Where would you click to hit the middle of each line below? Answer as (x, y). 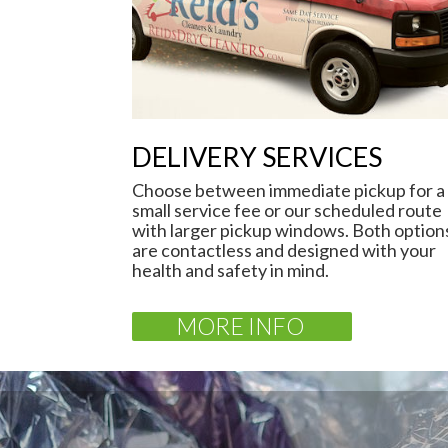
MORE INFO (240, 326)
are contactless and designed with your (284, 250)
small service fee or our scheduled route (287, 210)
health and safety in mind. (230, 270)
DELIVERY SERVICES (257, 156)
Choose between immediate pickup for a (288, 190)
